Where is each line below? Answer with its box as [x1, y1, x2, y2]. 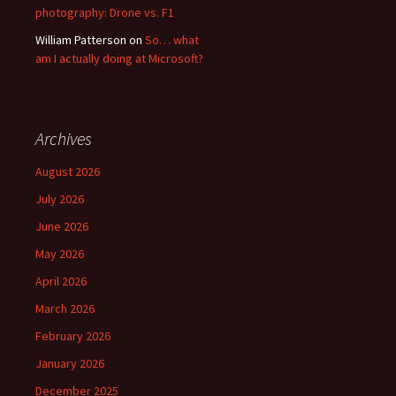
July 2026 [35, 190, 84, 207]
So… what [145, 31, 199, 48]
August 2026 [35, 163, 100, 179]
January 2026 [35, 354, 104, 371]
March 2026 [35, 300, 95, 316]
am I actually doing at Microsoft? [35, 49, 203, 66]
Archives [35, 126, 92, 149]
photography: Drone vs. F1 [35, 4, 174, 20]
